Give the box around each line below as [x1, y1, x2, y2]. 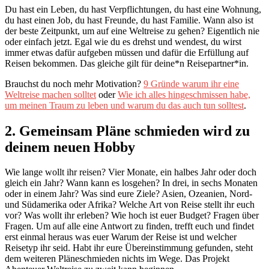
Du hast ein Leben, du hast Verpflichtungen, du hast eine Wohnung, [5, 4, 261, 14]
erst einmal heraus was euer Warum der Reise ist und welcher [5, 232, 237, 243]
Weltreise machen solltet [5, 89, 96, 100]
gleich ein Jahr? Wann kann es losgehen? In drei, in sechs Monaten [5, 178, 258, 189]
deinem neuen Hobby [5, 139, 135, 155]
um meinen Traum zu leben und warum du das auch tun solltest [5, 100, 244, 110]
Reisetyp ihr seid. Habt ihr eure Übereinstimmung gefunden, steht [5, 243, 253, 253]
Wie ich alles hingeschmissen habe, [118, 89, 250, 100]
